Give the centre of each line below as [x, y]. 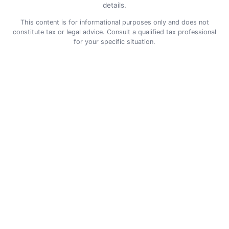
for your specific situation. [114, 41]
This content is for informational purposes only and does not [114, 22]
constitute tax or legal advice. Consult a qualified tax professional [114, 32]
